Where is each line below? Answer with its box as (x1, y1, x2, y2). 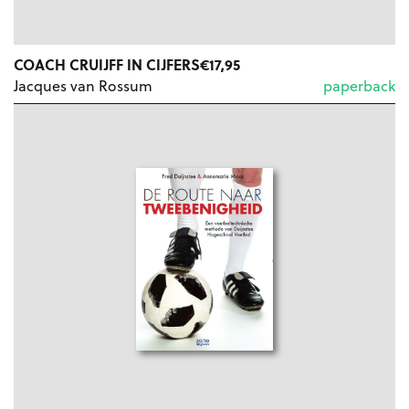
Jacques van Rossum (14, 75, 152, 97)
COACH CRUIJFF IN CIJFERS (14, 54, 200, 76)
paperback (323, 75, 395, 97)
